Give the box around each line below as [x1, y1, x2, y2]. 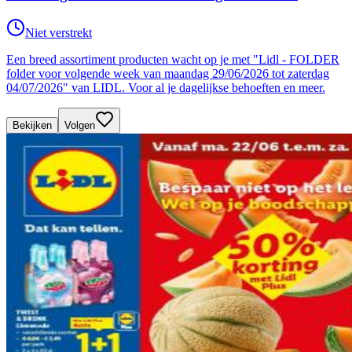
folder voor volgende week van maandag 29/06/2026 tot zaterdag [6, 67, 329, 81]
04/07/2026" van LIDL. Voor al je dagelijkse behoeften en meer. [6, 81, 325, 95]
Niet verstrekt [25, 26, 92, 40]
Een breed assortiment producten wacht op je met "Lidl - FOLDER [6, 53, 339, 67]
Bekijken [13, 119, 52, 132]
